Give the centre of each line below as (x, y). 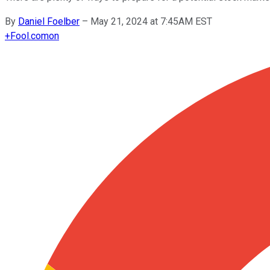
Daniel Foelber (49, 21)
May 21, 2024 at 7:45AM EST (151, 21)
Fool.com (30, 36)
